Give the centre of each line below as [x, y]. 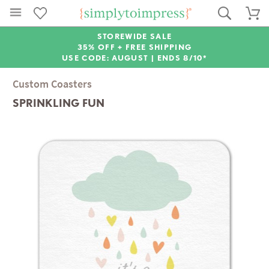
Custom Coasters [53, 84]
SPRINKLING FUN [59, 103]
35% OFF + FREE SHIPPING [134, 47]
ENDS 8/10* [182, 58]
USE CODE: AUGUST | [110, 58]
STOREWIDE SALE [134, 36]
